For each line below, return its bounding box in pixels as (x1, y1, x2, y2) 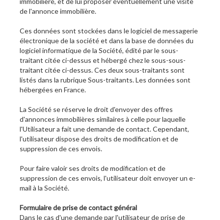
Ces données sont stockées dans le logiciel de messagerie (20, 27, 198, 35)
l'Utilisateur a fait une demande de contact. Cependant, (20, 125, 189, 134)
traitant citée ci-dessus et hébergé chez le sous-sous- (20, 56, 186, 65)
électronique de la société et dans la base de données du (20, 36, 193, 45)
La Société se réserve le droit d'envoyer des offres (20, 105, 173, 114)
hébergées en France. (20, 85, 86, 94)
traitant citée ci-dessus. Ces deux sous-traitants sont (20, 66, 185, 75)
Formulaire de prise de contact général (20, 203, 137, 212)
